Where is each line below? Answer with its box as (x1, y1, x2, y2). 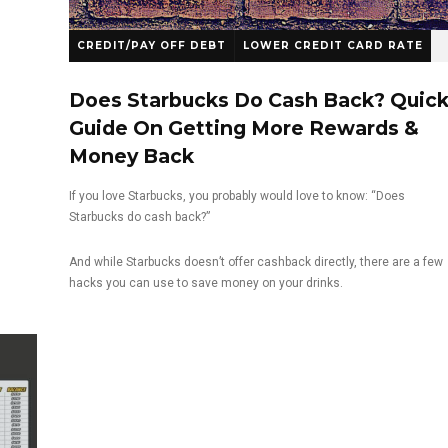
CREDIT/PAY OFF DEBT (77, 38, 226, 52)
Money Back (69, 143, 194, 168)
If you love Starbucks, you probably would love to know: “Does (69, 188, 405, 203)
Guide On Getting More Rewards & (69, 115, 419, 140)
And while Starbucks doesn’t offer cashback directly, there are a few (69, 254, 443, 269)
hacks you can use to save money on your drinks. (69, 275, 343, 290)
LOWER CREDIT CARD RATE (243, 38, 423, 52)
